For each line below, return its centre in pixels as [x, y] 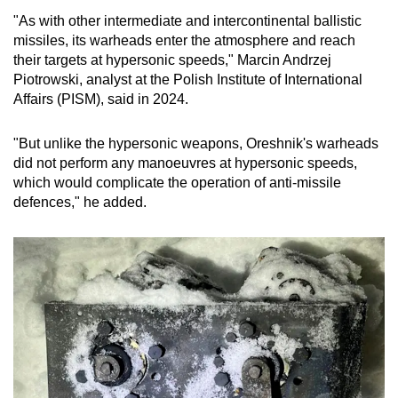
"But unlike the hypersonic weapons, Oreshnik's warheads [196, 143]
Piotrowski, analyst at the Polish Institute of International [188, 79]
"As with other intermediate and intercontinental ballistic [187, 20]
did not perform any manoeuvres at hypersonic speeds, [185, 163]
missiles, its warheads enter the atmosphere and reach [184, 40]
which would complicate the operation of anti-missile [177, 182]
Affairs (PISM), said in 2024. [101, 99]
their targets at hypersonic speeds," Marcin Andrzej [172, 60]
